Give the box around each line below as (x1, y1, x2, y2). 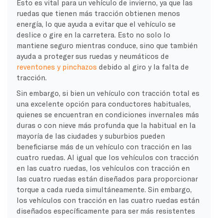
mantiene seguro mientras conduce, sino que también (16, 40, 198, 50)
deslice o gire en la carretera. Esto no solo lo (16, 30, 170, 39)
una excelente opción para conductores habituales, (16, 99, 191, 108)
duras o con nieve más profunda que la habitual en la (16, 120, 196, 129)
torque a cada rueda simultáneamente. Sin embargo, (16, 184, 192, 194)
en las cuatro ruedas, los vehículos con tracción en (16, 163, 190, 172)
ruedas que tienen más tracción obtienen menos (16, 8, 180, 18)
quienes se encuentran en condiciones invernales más (16, 109, 199, 119)
